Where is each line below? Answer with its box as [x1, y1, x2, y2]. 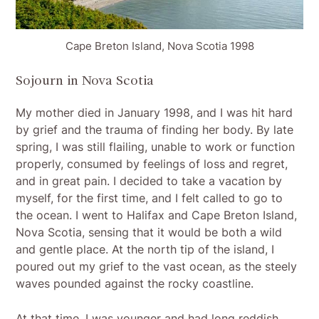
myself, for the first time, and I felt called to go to [16, 191, 283, 206]
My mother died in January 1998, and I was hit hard [16, 105, 293, 120]
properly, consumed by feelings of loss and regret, [16, 157, 288, 172]
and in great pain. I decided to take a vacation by [16, 174, 283, 189]
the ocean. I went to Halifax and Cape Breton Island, [16, 208, 298, 223]
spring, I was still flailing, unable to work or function [16, 140, 296, 155]
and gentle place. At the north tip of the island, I [16, 242, 275, 257]
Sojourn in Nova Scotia [16, 75, 155, 88]
